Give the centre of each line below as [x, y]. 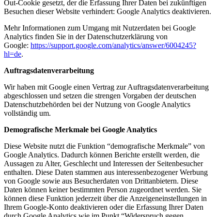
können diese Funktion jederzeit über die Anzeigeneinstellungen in [105, 199]
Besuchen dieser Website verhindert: [60, 12]
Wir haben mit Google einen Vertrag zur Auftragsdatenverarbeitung [106, 87]
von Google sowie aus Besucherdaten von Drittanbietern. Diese [101, 181]
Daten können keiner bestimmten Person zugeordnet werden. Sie [103, 190]
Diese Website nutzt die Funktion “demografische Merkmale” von [104, 146]
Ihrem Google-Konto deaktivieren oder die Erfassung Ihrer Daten [104, 207]
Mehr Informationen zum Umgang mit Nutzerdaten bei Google [100, 28]
